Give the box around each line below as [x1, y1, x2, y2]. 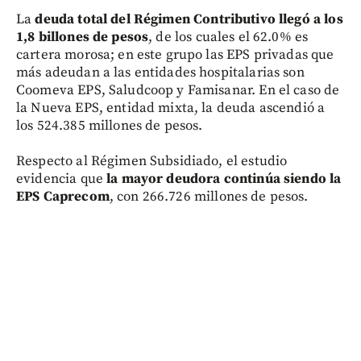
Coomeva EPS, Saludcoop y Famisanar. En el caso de [16, 81, 340, 99]
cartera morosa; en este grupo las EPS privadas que [16, 46, 334, 64]
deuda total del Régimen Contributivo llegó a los [31, 10, 343, 28]
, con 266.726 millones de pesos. [109, 188, 309, 205]
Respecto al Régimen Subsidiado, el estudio [16, 152, 288, 170]
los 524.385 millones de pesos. [16, 117, 203, 135]
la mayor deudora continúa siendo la [106, 170, 342, 188]
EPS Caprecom [16, 188, 110, 205]
